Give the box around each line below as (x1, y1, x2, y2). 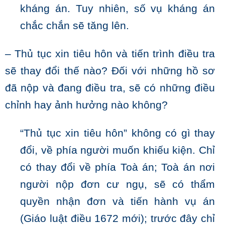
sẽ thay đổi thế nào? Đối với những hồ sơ (5, 65, 215, 77)
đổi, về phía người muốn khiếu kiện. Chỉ (20, 144, 215, 157)
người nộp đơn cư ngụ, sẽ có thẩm (20, 178, 215, 191)
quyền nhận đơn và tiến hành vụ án (20, 195, 215, 208)
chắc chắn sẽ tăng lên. (20, 20, 130, 32)
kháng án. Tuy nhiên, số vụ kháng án (20, 3, 215, 15)
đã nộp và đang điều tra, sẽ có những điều (5, 82, 215, 94)
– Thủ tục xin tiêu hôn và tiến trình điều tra (5, 48, 215, 60)
